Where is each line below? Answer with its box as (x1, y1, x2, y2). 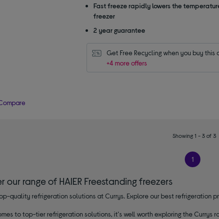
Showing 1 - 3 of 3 (173, 131, 217, 139)
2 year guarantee (93, 25, 145, 34)
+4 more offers (106, 58, 147, 67)
